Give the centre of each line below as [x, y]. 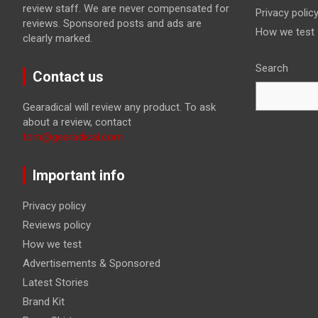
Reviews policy [57, 225]
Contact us [68, 77]
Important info [79, 176]
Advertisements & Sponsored [92, 264]
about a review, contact [77, 122]
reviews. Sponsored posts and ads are [112, 24]
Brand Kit [44, 302]
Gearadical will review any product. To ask [119, 108]
